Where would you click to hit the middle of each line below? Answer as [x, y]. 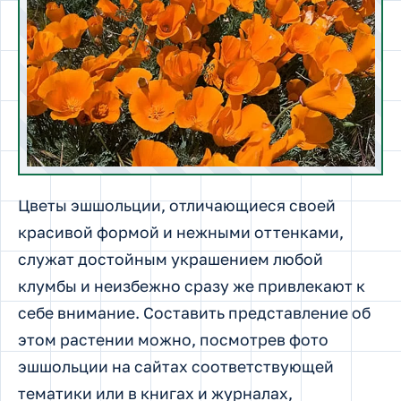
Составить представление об [255, 312]
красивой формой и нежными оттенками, [181, 232]
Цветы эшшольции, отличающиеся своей [177, 205]
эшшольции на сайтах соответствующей [176, 366]
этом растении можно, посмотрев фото [173, 339]
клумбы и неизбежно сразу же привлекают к [192, 286]
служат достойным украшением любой [171, 259]
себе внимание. [79, 312]
